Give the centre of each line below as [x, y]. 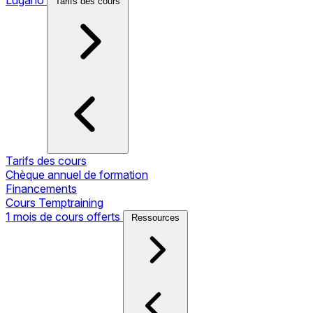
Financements [41, 188]
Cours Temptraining [54, 202]
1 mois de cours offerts [64, 216]
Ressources [155, 217]
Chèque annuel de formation [77, 174]
